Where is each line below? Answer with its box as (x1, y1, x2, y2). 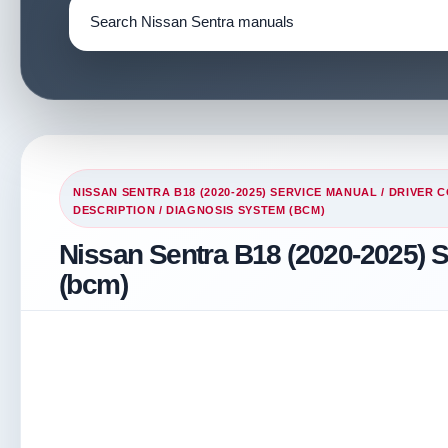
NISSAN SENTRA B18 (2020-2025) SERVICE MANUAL (73, 186, 378, 198)
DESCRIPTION (73, 204, 156, 216)
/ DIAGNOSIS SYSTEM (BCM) (155, 204, 326, 216)
